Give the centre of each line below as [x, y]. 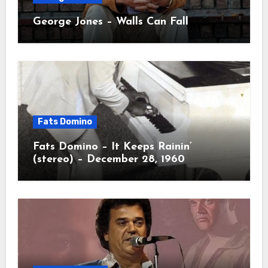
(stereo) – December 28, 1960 [109, 160]
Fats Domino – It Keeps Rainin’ [112, 147]
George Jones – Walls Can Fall [110, 22]
